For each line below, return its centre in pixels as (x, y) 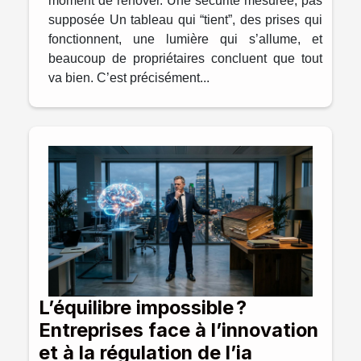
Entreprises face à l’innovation (178, 330)
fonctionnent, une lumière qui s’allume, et (185, 39)
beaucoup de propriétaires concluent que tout (185, 58)
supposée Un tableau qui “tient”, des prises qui (185, 19)
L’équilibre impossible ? (143, 308)
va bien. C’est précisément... (129, 77)
